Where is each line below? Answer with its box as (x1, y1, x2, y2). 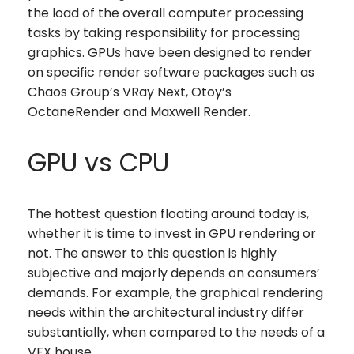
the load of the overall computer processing (28, 3, 303, 22)
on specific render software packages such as (28, 62, 314, 81)
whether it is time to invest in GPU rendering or (28, 224, 316, 243)
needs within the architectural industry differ (28, 303, 304, 322)
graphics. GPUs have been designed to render (28, 43, 312, 62)
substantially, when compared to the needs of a (28, 322, 325, 341)
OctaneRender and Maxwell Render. (28, 102, 250, 121)
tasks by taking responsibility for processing (28, 23, 300, 42)
